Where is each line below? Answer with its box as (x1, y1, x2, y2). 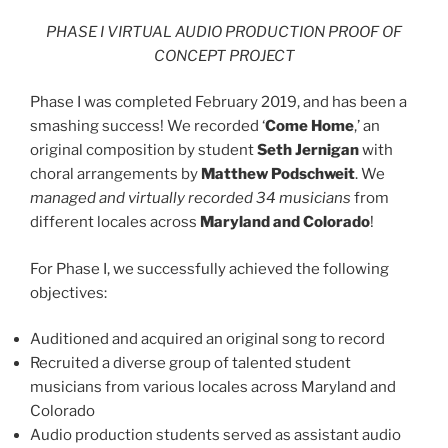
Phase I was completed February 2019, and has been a (30, 93, 407, 112)
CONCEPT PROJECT (153, 46, 295, 65)
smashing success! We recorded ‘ (30, 117, 265, 136)
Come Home (265, 117, 354, 136)
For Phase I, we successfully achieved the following (30, 259, 389, 278)
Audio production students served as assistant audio (30, 426, 401, 445)
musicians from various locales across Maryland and (30, 378, 396, 397)
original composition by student (30, 141, 257, 160)
